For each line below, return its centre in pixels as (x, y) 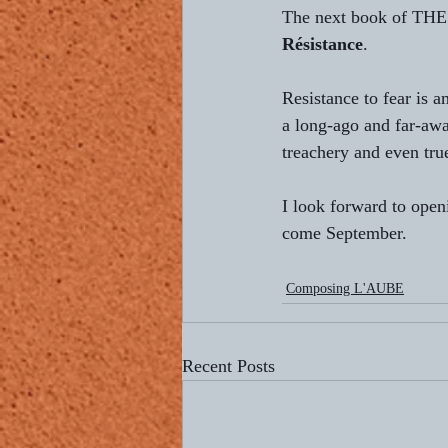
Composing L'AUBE (345, 288)
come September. (344, 233)
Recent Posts (228, 366)
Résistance (322, 44)
